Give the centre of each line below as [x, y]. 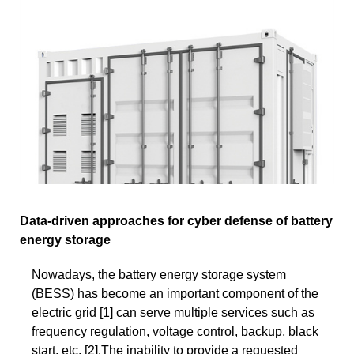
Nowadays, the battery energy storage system [159, 274]
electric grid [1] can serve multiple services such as [173, 312]
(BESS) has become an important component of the [175, 293]
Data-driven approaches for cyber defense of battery [176, 220]
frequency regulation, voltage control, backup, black [175, 331]
